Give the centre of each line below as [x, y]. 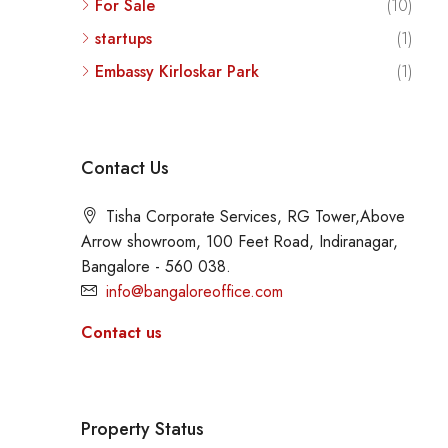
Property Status [142, 428]
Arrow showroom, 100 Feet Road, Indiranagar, [239, 241]
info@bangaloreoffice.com [194, 291]
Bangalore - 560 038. [155, 266]
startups [123, 38]
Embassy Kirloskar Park [176, 71]
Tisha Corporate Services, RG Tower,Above [255, 216]
